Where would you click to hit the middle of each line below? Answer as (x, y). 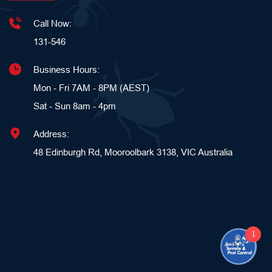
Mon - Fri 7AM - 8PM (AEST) (91, 87)
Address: (51, 134)
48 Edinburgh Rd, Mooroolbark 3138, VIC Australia (133, 152)
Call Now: (53, 23)
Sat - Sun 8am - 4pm (76, 106)
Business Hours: (66, 69)
